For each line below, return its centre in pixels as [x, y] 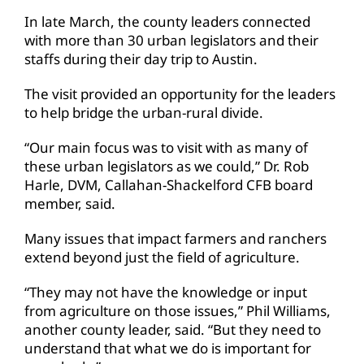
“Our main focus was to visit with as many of [166, 147]
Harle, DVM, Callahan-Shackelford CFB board [169, 184]
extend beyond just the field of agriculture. [162, 257]
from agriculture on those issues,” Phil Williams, [178, 310]
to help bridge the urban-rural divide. [144, 112]
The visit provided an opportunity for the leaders [180, 93]
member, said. [70, 203]
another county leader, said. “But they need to [173, 329]
